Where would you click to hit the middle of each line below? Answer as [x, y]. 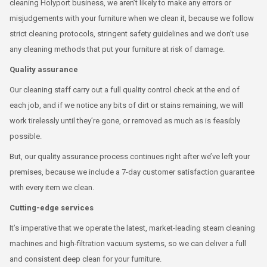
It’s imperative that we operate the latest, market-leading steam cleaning [132, 228]
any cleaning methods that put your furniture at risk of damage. [117, 49]
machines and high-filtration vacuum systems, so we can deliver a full [128, 243]
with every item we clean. [52, 187]
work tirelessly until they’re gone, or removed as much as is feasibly [125, 121]
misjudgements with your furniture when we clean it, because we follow [132, 18]
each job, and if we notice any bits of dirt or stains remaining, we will [126, 105]
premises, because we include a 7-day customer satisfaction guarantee [132, 172]
